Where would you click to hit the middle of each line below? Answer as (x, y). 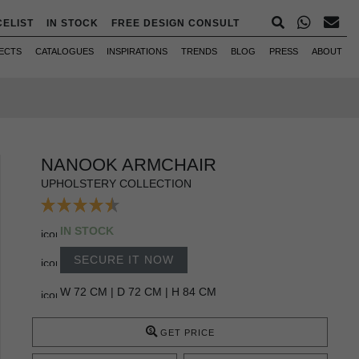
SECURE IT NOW (124, 259)
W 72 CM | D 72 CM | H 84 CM (138, 291)
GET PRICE (187, 332)
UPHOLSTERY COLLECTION (116, 183)
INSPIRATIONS (137, 51)
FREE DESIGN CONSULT (175, 23)
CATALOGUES (64, 51)
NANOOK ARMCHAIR (129, 164)
